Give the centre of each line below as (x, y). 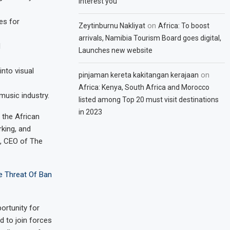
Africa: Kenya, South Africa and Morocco (144, 87)
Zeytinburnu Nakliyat (112, 26)
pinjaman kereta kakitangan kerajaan (139, 75)
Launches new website (116, 50)
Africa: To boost (184, 26)
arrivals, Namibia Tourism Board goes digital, (150, 38)
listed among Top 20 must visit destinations (149, 100)
